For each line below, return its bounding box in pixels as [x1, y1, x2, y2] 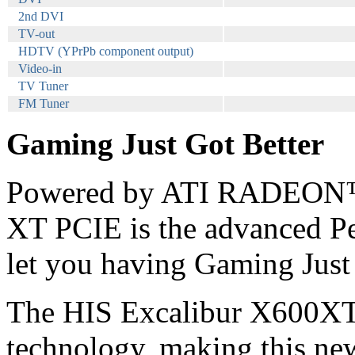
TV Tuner [18, 78, 68, 93]
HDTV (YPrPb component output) [18, 44, 193, 58]
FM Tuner [18, 96, 69, 110]
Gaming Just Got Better [6, 126, 324, 161]
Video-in [18, 61, 62, 75]
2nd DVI [18, 9, 63, 23]
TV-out [18, 26, 55, 40]
